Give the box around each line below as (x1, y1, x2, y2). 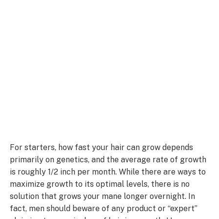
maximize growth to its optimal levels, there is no (10, 179, 190, 189)
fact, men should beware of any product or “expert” (10, 203, 197, 213)
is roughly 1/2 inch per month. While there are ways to (10, 167, 206, 176)
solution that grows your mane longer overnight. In (10, 191, 195, 201)
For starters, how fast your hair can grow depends (10, 142, 193, 152)
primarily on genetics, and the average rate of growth (10, 154, 206, 164)
